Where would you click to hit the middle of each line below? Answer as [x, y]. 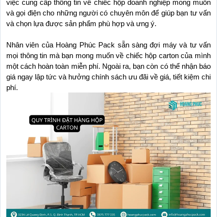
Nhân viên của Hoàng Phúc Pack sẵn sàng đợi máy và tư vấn [108, 45]
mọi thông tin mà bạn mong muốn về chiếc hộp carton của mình [108, 55]
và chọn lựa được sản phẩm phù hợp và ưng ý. [81, 23]
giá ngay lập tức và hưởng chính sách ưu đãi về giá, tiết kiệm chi [108, 77]
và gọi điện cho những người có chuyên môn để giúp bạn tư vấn [108, 13]
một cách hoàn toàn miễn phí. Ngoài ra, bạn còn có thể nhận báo [108, 66]
